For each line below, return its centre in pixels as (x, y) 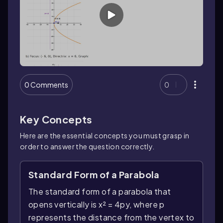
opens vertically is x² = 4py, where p (97, 205)
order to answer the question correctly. (87, 147)
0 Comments (46, 85)
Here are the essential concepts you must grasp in (105, 136)
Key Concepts (56, 119)
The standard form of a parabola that (100, 192)
